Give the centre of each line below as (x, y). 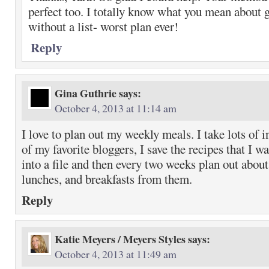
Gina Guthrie (86, 93)
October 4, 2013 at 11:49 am (116, 254)
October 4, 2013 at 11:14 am (116, 108)
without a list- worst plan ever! (103, 26)
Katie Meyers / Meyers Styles (120, 239)
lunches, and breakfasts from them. (107, 179)
